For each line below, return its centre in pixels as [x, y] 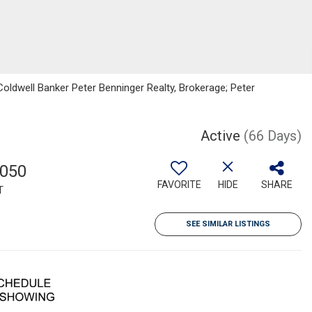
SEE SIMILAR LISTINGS [228, 224]
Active [220, 135]
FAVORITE [179, 184]
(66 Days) [273, 135]
